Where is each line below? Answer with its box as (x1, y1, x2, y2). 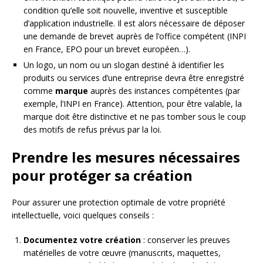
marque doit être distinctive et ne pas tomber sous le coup (23, 110, 246, 122)
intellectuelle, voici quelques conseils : (12, 209, 154, 221)
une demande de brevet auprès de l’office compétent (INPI (23, 30, 246, 42)
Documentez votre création (23, 234, 141, 245)
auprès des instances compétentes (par (88, 85, 240, 96)
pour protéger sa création (12, 165, 193, 185)
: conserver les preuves (141, 234, 230, 245)
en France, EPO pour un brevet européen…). (23, 43, 190, 55)
